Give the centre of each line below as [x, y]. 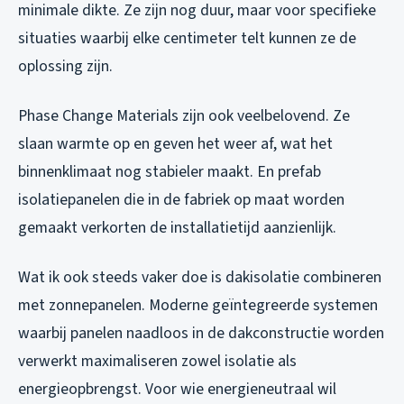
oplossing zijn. [65, 66]
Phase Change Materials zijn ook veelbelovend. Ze [184, 115]
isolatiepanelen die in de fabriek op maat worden [181, 199]
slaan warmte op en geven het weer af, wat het [175, 143]
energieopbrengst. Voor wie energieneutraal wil [177, 389]
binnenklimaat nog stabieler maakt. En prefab [170, 171]
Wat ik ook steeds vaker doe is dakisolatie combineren [200, 277]
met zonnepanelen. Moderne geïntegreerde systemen [198, 305]
